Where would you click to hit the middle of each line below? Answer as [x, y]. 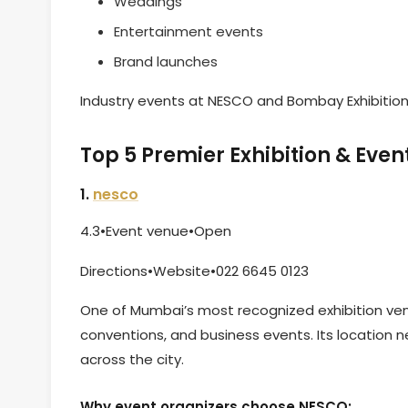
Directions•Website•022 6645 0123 [194, 270]
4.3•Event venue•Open [156, 231]
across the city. [132, 360]
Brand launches [165, 61]
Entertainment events [188, 31]
